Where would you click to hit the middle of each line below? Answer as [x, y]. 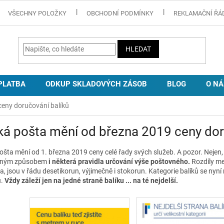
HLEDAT [138, 49]
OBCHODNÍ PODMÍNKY [120, 13]
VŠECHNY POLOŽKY [37, 13]
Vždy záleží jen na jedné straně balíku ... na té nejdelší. [91, 180]
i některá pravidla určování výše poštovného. [118, 161]
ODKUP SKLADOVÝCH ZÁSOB [96, 84]
